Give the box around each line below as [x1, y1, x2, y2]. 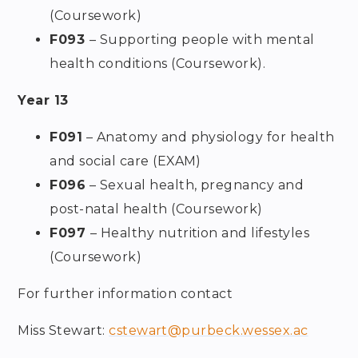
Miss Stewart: [18, 323, 109, 339]
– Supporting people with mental [89, 32, 315, 48]
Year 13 [18, 93, 69, 109]
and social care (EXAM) [50, 153, 201, 169]
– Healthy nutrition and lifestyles [89, 225, 310, 241]
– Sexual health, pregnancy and [86, 177, 304, 193]
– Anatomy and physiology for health [82, 129, 335, 145]
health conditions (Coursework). [50, 56, 266, 72]
